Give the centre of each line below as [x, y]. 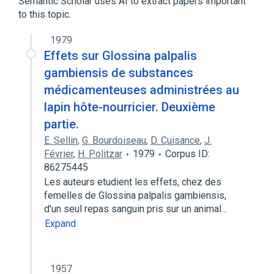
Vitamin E [66, 23]
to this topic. [45, 14]
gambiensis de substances [119, 73]
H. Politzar [100, 154]
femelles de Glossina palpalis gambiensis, [135, 195]
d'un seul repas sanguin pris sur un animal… [137, 209]
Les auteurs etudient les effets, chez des [133, 182]
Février [59, 154]
